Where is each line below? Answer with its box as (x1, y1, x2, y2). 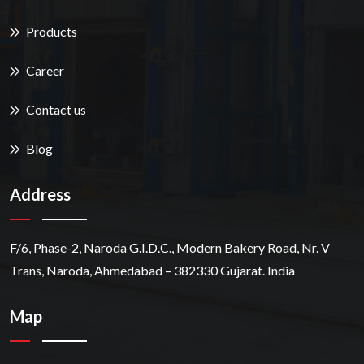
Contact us (26, 101, 86, 117)
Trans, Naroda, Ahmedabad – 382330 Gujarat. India (10, 262, 295, 278)
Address (10, 184, 71, 204)
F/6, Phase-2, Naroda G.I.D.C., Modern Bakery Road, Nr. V (10, 239, 330, 255)
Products (26, 23, 77, 39)
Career (26, 62, 64, 78)
